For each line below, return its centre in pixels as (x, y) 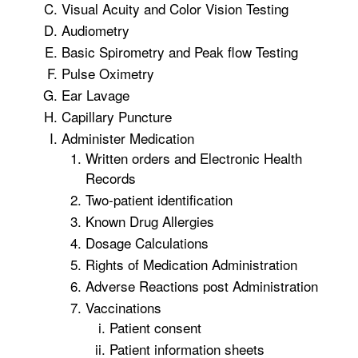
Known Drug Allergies (152, 221)
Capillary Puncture (117, 116)
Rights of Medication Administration (191, 264)
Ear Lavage (95, 95)
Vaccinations (125, 307)
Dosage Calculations (147, 243)
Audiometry (95, 30)
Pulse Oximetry (108, 73)
